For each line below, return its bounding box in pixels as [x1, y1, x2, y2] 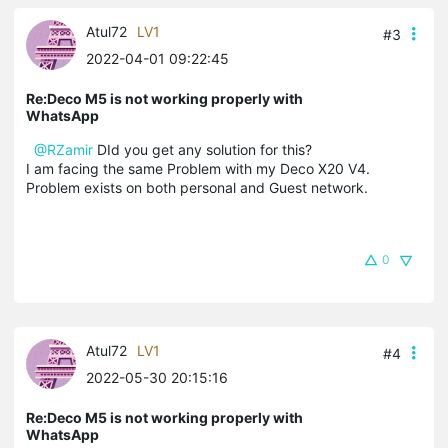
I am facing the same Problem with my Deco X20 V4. [26, 159, 374, 177]
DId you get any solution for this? [93, 140, 312, 158]
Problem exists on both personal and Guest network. [26, 178, 368, 196]
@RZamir [34, 140, 93, 158]
